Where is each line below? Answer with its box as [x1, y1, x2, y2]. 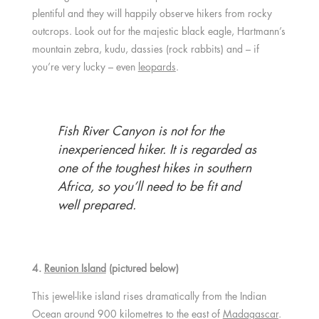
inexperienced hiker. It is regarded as [57, 140, 256, 157]
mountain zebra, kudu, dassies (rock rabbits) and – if [31, 41, 259, 56]
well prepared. [57, 195, 136, 213]
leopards [137, 59, 176, 73]
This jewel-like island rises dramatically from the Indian [31, 288, 266, 303]
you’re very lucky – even [31, 59, 138, 73]
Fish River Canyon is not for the [57, 121, 224, 139]
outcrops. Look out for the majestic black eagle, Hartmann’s [31, 23, 286, 38]
